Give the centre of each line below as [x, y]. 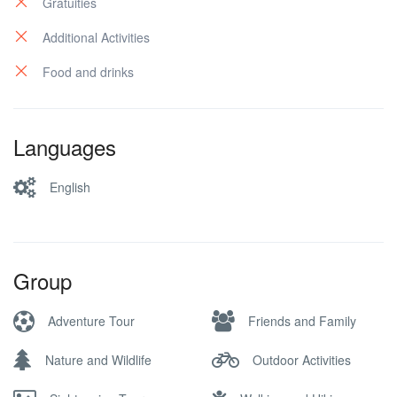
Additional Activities [96, 37]
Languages [65, 147]
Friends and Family [302, 320]
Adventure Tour [91, 320]
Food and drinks [88, 72]
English [70, 187]
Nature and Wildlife [98, 359]
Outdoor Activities [302, 359]
